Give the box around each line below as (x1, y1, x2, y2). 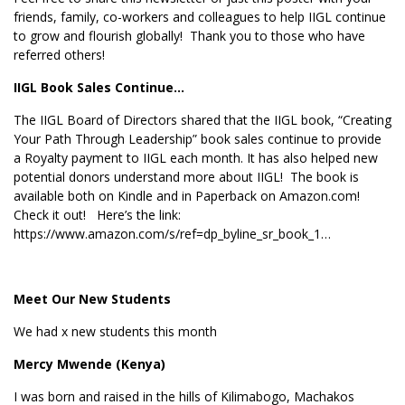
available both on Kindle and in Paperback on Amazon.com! (14, 187, 363, 204)
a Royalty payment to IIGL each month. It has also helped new (14, 149, 378, 166)
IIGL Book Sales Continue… (14, 79, 195, 96)
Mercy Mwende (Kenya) (14, 355, 165, 372)
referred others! (14, 46, 108, 63)
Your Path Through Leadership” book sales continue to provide (14, 130, 381, 147)
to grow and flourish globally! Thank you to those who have (14, 27, 365, 44)
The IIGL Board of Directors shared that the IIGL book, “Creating (14, 111, 391, 128)
